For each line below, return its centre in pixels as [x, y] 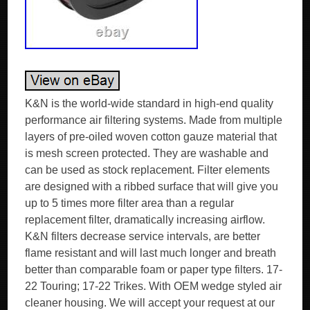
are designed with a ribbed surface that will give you [152, 186]
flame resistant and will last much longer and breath [151, 253]
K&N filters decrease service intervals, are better [143, 236]
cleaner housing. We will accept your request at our [150, 303]
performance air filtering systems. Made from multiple [154, 120]
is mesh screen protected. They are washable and [147, 153]
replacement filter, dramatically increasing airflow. [145, 220]
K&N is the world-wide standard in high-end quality [149, 103]
